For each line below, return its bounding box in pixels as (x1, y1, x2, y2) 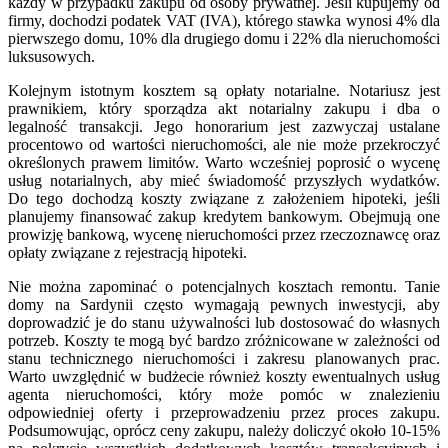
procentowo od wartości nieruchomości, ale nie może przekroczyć (8, 136, 440, 154)
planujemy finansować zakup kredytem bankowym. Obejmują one (8, 208, 440, 226)
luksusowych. (8, 48, 95, 66)
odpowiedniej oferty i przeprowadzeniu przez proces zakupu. (8, 404, 440, 422)
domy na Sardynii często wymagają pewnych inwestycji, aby (8, 296, 440, 314)
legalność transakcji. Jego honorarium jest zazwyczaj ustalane (8, 118, 440, 136)
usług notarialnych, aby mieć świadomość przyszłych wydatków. (8, 172, 440, 190)
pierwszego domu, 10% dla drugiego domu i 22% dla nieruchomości (8, 30, 440, 48)
